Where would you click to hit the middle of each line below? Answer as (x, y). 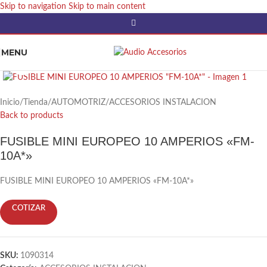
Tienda (35, 103)
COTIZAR (29, 209)
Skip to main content (107, 7)
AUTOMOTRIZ (78, 103)
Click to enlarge (62, 62)
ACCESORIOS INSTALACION (163, 103)
